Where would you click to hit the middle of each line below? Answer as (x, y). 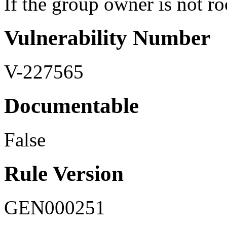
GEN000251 (55, 207)
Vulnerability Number (107, 38)
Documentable (71, 106)
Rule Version (64, 173)
